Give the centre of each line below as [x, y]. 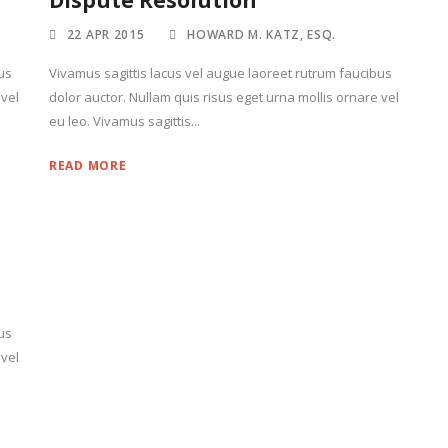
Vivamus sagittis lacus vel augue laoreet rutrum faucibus [220, 73]
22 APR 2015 [105, 34]
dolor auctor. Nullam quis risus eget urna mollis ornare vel [224, 97]
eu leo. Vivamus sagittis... [124, 121]
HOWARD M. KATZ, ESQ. [262, 34]
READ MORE [88, 165]
